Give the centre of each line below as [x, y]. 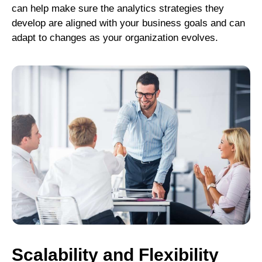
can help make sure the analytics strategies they [118, 9]
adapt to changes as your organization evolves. [115, 38]
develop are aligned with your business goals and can [128, 23]
